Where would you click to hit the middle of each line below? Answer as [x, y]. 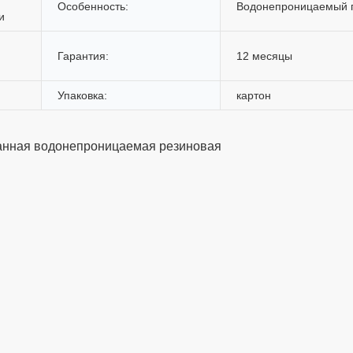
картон [254, 95]
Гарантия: [83, 56]
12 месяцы [264, 56]
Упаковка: [82, 95]
